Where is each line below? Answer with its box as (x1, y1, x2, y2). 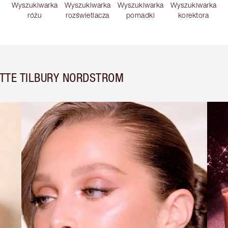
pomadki (126, 11, 155, 20)
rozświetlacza (66, 11, 109, 20)
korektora (178, 11, 209, 20)
